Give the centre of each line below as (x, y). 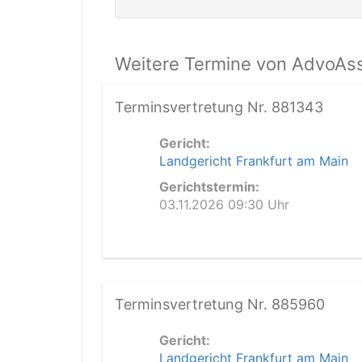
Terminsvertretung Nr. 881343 (219, 107)
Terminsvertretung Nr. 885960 (220, 304)
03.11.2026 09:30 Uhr (224, 204)
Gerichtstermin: (209, 187)
